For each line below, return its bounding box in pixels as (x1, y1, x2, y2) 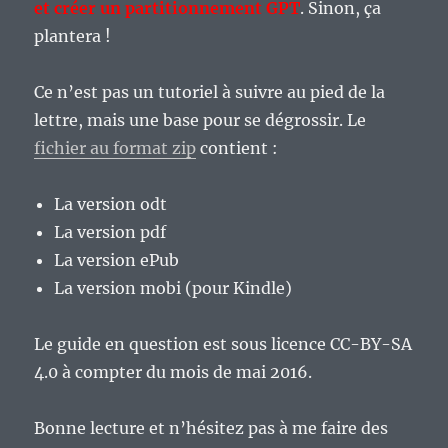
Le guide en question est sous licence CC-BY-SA (34, 334, 413, 355)
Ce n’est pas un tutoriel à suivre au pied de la (34, 82, 386, 103)
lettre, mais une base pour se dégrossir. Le (34, 110, 367, 131)
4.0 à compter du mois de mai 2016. (34, 362, 313, 383)
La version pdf (54, 222, 167, 243)
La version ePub (54, 250, 180, 271)
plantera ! (34, 26, 112, 47)
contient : (196, 138, 279, 159)
